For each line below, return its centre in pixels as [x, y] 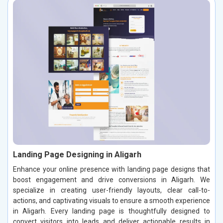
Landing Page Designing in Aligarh [77, 154]
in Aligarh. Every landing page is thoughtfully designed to [111, 211]
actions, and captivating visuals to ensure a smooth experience [111, 200]
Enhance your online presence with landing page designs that [111, 169]
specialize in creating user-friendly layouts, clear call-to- [111, 190]
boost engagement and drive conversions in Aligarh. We [111, 179]
